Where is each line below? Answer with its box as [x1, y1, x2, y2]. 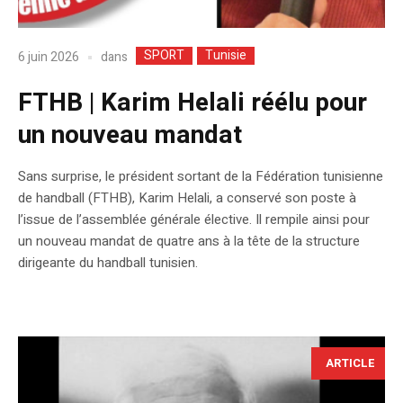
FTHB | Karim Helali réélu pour [18, 84, 367, 121]
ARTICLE [326, 354, 375, 372]
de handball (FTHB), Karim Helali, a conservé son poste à [18, 187, 356, 208]
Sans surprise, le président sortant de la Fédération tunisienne [18, 166, 383, 186]
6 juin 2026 [18, 48, 79, 67]
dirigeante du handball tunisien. [18, 252, 198, 273]
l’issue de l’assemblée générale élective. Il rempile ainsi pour [18, 209, 370, 229]
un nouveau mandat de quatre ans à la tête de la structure [18, 230, 360, 251]
